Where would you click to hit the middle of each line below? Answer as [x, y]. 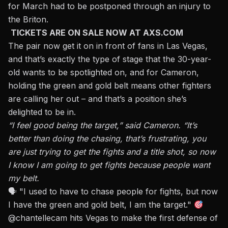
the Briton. [28, 20]
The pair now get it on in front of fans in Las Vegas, [108, 46]
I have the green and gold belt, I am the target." [101, 205]
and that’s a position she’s [137, 99]
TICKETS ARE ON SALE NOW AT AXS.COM [97, 33]
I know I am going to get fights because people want [109, 165]
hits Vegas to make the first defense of [142, 218]
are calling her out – [48, 99]
